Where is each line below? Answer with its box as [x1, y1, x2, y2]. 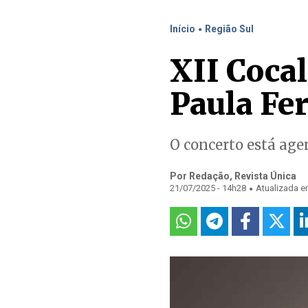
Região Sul [205, 23, 254, 34]
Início [170, 23, 195, 34]
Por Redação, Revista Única [170, 170, 296, 181]
